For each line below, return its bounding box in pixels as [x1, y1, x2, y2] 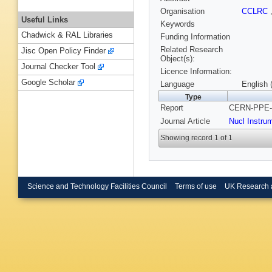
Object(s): [160, 54, 195, 64]
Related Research [160, 45, 223, 55]
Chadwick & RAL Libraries [21, 30, 113, 40]
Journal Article [160, 117, 210, 126]
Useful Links [21, 15, 68, 24]
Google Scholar [21, 78, 75, 87]
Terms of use [174, 182, 217, 190]
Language [160, 80, 194, 89]
